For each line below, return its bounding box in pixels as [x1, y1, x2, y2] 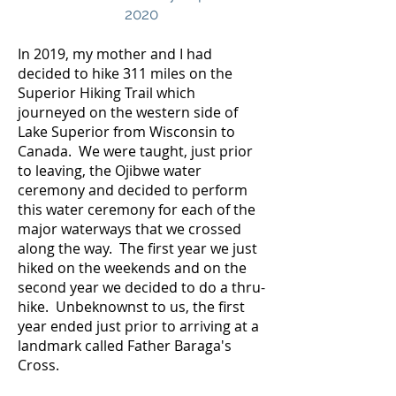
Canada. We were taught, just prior [18, 141, 253, 161]
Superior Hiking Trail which [18, 83, 195, 103]
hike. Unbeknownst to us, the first [18, 297, 245, 316]
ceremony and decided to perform [18, 180, 247, 200]
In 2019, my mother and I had [18, 44, 212, 64]
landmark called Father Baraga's [18, 336, 232, 355]
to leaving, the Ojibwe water [18, 161, 202, 180]
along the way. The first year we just [18, 239, 257, 258]
